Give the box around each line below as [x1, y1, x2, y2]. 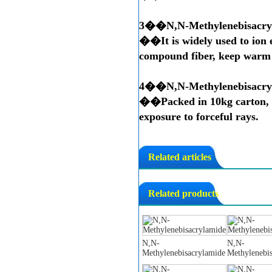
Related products [148, 188, 219, 199]
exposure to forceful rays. [139, 110, 259, 123]
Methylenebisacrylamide [142, 248, 225, 257]
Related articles [148, 152, 211, 162]
